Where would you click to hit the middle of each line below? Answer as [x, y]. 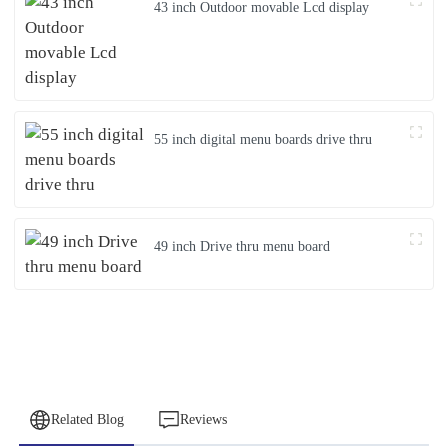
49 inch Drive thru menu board [242, 247]
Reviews [203, 420]
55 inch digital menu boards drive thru [263, 140]
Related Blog [87, 420]
